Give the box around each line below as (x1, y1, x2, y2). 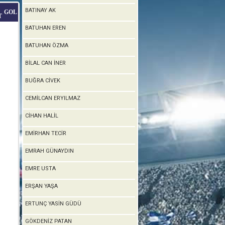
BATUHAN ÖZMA (25, 42, 68, 49)
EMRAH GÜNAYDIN (25, 148, 74, 154)
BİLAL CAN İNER (25, 60, 66, 66)
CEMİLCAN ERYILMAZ (25, 95, 80, 101)
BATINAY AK (25, 7, 56, 14)
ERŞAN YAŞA (25, 183, 58, 189)
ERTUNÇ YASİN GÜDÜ (25, 200, 81, 207)
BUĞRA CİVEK (25, 77, 60, 84)
